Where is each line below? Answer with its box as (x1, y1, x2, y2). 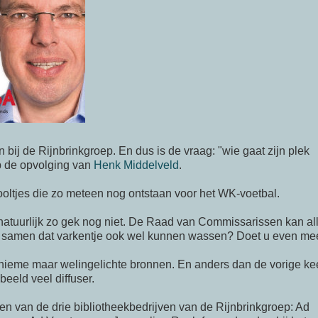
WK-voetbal (218, 187, 277, 200)
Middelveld (121, 159, 179, 172)
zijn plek (265, 145, 309, 158)
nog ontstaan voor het (104, 187, 218, 200)
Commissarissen (198, 216, 283, 229)
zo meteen (51, 187, 104, 200)
